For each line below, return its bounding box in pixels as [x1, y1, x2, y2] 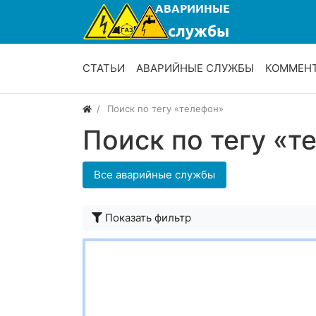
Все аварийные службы [94, 168, 215, 182]
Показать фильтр [105, 211, 191, 225]
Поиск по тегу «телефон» [107, 103, 224, 115]
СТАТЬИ [83, 61, 125, 75]
